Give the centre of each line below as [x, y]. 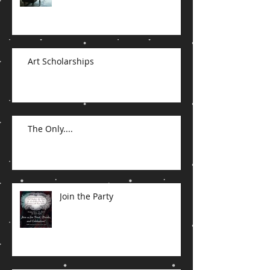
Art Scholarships [61, 91]
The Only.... [50, 159]
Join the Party [86, 226]
